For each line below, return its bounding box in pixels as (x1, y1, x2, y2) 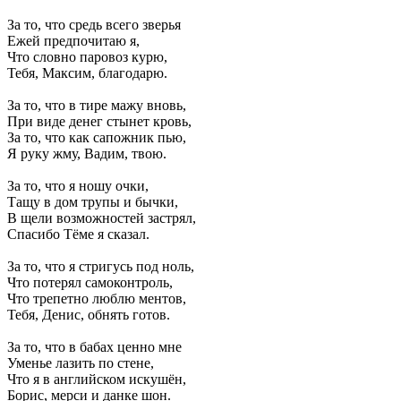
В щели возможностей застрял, (7, 210, 196, 226)
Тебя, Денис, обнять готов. (7, 307, 170, 323)
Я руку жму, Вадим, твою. (7, 146, 166, 162)
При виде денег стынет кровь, (7, 114, 192, 130)
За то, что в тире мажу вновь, (7, 98, 186, 114)
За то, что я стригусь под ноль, (7, 259, 194, 275)
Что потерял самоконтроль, (7, 275, 173, 291)
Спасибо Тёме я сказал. (7, 226, 149, 243)
